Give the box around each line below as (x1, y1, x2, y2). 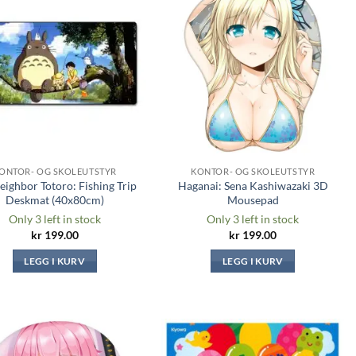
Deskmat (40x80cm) (5, 192, 104, 207)
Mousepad (226, 192, 279, 207)
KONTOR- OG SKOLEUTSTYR (191, 165, 315, 176)
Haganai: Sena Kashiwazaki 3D (177, 178, 328, 192)
